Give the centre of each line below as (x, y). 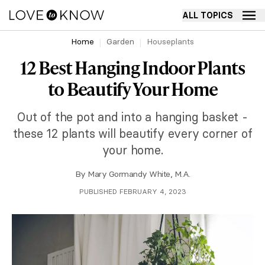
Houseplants (170, 41)
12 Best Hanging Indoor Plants (132, 67)
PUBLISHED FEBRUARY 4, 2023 (132, 191)
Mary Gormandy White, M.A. (139, 174)
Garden (120, 41)
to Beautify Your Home (132, 89)
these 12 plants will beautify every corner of (132, 133)
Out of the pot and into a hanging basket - (132, 117)
